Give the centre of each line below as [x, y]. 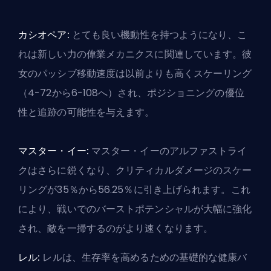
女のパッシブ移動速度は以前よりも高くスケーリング [135, 73]
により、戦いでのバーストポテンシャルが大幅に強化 [135, 209]
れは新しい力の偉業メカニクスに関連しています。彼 [135, 54]
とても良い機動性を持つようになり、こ [158, 34]
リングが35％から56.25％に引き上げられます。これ [134, 189]
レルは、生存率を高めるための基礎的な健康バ [144, 257]
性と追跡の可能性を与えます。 [87, 112]
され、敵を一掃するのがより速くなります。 [116, 228]
